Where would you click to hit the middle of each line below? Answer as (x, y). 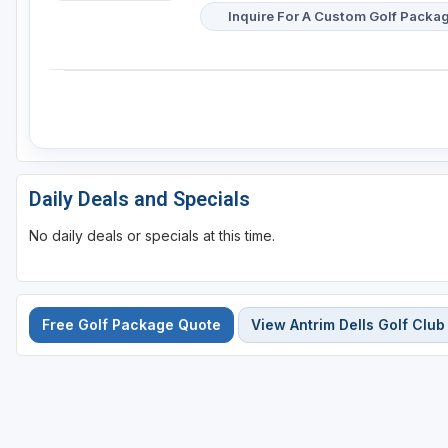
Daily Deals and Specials (139, 199)
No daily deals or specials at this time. (152, 236)
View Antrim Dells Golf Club (348, 325)
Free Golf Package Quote (131, 325)
